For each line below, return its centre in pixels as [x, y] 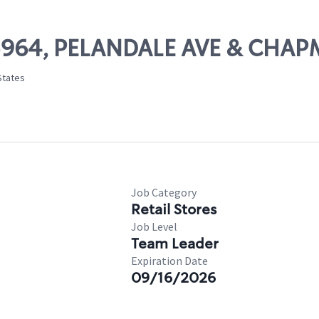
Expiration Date [169, 261]
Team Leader [175, 244]
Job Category [164, 192]
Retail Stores [174, 209]
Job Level [154, 226]
